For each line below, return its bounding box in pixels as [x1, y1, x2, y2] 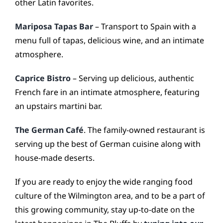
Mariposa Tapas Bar [15, 21, 93, 32]
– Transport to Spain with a [93, 21, 196, 32]
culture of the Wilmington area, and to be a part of [15, 190, 205, 201]
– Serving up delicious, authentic [71, 73, 194, 84]
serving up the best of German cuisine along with [15, 138, 201, 149]
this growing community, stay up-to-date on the [15, 204, 195, 215]
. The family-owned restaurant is [84, 124, 205, 135]
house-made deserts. [15, 152, 95, 163]
